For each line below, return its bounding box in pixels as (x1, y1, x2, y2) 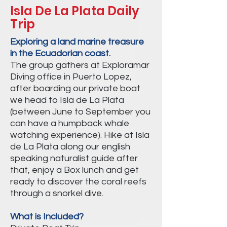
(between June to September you (10, 107, 150, 117)
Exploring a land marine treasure (10, 37, 144, 47)
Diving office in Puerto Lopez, (10, 72, 132, 82)
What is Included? (10, 212, 84, 221)
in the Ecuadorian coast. (10, 49, 110, 58)
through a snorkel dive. (10, 188, 103, 198)
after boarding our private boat (10, 84, 140, 93)
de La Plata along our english (10, 142, 130, 152)
